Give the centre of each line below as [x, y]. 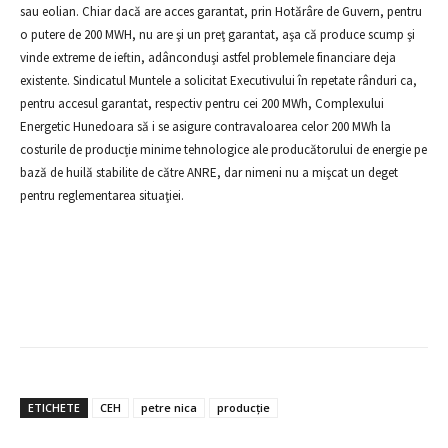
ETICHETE [54, 407]
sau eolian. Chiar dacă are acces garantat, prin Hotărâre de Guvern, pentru [221, 11]
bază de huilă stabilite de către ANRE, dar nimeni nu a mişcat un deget [209, 172]
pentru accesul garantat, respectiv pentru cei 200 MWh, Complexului [202, 103]
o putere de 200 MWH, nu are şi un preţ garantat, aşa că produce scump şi [217, 34]
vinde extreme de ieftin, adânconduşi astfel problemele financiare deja [208, 57]
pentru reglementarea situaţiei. [102, 195]
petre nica [169, 407]
